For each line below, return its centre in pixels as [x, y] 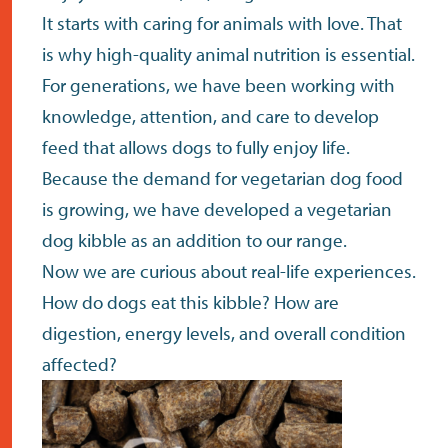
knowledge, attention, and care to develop [210, 116]
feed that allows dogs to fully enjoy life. [196, 147]
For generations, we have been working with [218, 85]
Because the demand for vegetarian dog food [222, 178]
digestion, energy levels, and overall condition [224, 333]
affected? [79, 364]
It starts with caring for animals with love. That [222, 23]
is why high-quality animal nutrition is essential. [228, 54]
